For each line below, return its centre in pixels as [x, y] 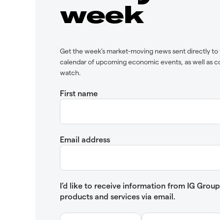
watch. [70, 72]
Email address [85, 139]
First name [79, 93]
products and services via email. [118, 196]
